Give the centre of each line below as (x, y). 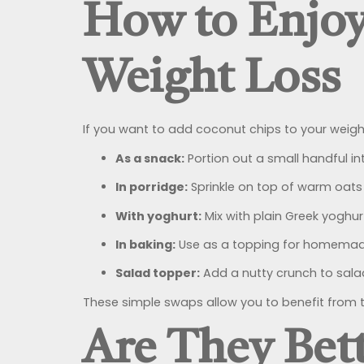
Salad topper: (158, 273)
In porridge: (152, 187)
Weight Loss (212, 80)
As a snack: (150, 158)
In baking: (145, 244)
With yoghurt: (158, 216)
